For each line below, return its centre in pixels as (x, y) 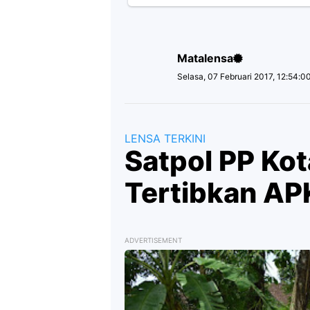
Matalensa (205, 58)
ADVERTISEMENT (153, 240)
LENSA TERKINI (165, 138)
